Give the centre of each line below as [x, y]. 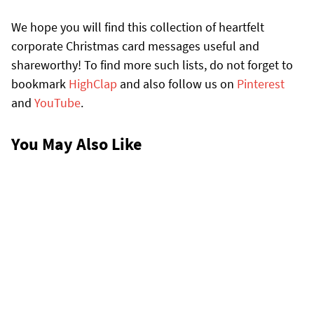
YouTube [57, 102]
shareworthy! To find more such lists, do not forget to [152, 64]
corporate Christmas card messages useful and [135, 46]
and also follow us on [178, 83]
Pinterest [261, 83]
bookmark [40, 83]
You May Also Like [76, 144]
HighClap [94, 83]
